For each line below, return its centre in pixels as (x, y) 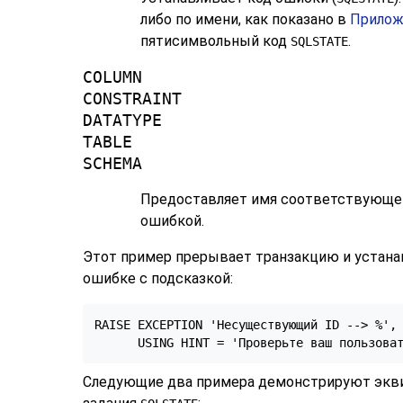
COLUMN (112, 78)
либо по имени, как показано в (245, 20)
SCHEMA (112, 164)
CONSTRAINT (132, 99)
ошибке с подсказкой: (158, 279)
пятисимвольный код (215, 41)
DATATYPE (122, 121)
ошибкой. (172, 221)
